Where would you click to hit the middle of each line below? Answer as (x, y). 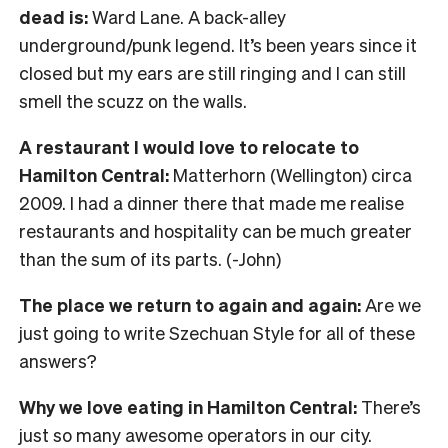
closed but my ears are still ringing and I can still (212, 73)
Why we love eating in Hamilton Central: (188, 407)
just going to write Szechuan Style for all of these (217, 333)
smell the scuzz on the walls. (133, 101)
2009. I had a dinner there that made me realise (211, 203)
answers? (58, 361)
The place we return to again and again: (190, 305)
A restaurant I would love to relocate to (189, 147)
